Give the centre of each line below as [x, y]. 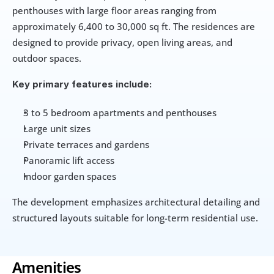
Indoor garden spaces [70, 176]
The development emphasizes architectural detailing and [136, 202]
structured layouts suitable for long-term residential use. [135, 218]
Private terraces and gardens [86, 145]
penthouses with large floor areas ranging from [114, 11]
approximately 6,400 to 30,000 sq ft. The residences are [134, 27]
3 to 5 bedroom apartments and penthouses [120, 113]
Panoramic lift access [69, 161]
